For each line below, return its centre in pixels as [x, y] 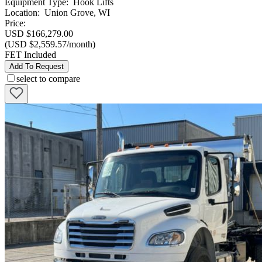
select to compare [48, 79]
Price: [15, 23]
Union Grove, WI [77, 13]
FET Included [30, 55]
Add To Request [37, 67]
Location [21, 13]
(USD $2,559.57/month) [50, 44]
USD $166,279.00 [39, 34]
